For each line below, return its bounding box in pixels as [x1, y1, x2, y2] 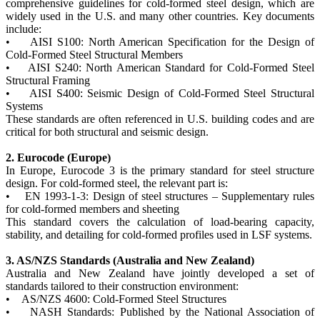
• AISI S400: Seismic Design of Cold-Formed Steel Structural [6, 86, 314, 99]
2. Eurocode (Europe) [6, 151, 111, 164]
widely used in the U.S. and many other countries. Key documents [6, 9, 314, 22]
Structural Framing [6, 74, 90, 86]
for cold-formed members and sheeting [6, 202, 179, 215]
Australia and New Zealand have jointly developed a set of [6, 266, 314, 279]
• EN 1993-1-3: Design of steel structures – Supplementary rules [6, 189, 314, 202]
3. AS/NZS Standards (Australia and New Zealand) [6, 254, 254, 266]
